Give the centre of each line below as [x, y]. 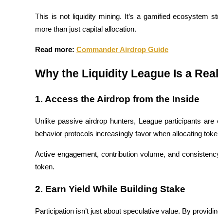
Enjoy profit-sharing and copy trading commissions [102, 24]
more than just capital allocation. [86, 29]
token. [45, 167]
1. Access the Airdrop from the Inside [117, 99]
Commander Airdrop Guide [122, 50]
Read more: [56, 50]
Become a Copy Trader [59, 8]
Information [41, 123]
